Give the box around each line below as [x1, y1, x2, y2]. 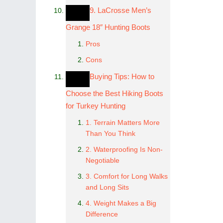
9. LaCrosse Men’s [90, 6, 151, 14]
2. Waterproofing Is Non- [86, 145, 163, 153]
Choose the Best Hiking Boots [66, 89, 163, 98]
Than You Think [86, 129, 135, 137]
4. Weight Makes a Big [86, 199, 156, 207]
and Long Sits [86, 183, 129, 191]
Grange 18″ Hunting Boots [66, 23, 150, 31]
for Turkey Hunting [66, 102, 125, 110]
